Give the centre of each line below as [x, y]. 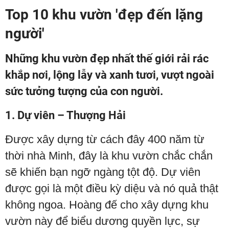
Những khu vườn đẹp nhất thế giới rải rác [107, 59]
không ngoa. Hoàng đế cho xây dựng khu [107, 205]
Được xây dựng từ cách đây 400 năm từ [105, 139]
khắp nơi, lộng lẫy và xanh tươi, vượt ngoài [110, 75]
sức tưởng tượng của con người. [84, 91]
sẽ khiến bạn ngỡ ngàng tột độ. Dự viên [103, 172]
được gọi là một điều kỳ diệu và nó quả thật [112, 188]
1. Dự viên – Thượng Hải [65, 115]
